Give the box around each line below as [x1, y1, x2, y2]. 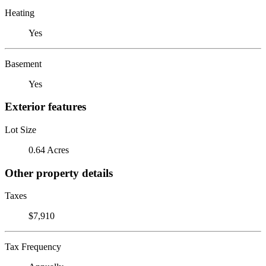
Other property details [5, 166, 113, 179]
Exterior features [5, 100, 86, 113]
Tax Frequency [5, 242, 61, 252]
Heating [5, 7, 34, 18]
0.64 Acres [28, 144, 69, 155]
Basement [5, 58, 42, 69]
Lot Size [5, 124, 36, 135]
